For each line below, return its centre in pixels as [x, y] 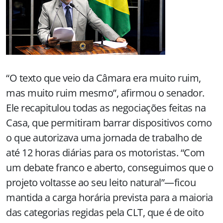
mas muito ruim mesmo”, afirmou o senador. [105, 93]
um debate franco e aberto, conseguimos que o [110, 167]
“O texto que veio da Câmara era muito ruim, [104, 78]
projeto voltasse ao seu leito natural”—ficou [101, 182]
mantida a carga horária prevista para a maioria [110, 197]
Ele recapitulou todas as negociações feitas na [106, 108]
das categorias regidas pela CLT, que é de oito [105, 212]
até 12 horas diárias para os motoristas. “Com [106, 153]
